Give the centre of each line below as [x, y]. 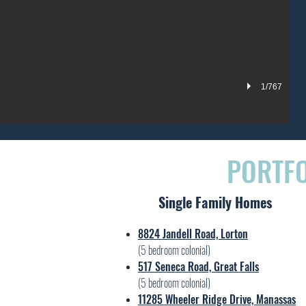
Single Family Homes [215, 202]
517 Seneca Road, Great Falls [198, 266]
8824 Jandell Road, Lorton [193, 234]
